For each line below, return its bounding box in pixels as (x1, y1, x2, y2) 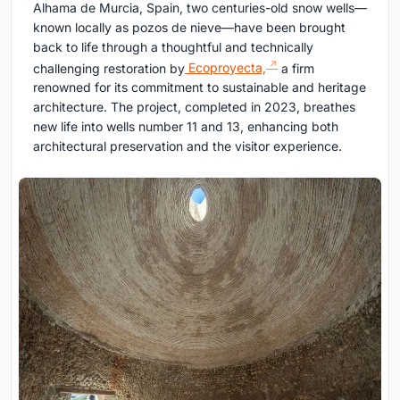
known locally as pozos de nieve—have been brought (33, 19, 346, 35)
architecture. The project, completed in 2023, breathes (33, 99, 355, 115)
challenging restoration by (33, 60, 185, 76)
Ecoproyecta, (185, 60, 266, 76)
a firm (278, 60, 314, 76)
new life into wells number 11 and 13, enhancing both (33, 119, 338, 135)
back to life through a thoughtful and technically (33, 38, 313, 54)
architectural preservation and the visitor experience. (33, 138, 342, 154)
